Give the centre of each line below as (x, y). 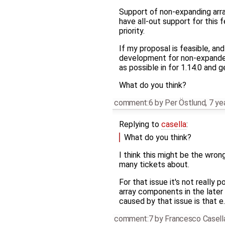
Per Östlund (185, 103)
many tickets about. (154, 164)
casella (174, 125)
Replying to (140, 125)
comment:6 (134, 103)
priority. (132, 31)
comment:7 (134, 218)
